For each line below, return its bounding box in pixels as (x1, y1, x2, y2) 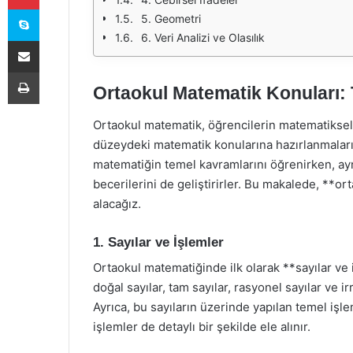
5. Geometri (141, 12, 201, 25)
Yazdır (39, 65, 69, 78)
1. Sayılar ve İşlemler (93, 234, 224, 250)
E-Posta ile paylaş (39, 34, 69, 46)
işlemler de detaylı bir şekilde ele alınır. (93, 319, 310, 334)
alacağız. (93, 195, 141, 211)
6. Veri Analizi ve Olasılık (141, 31, 265, 44)
